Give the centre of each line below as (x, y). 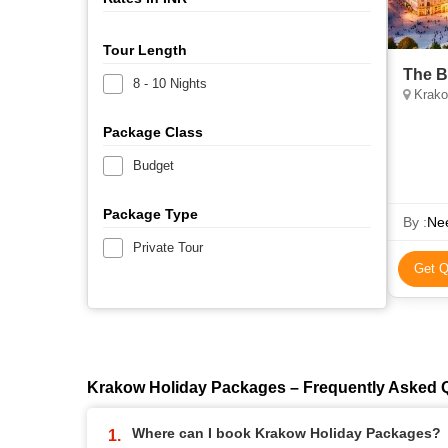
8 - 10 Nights (170, 83)
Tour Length (145, 49)
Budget (153, 165)
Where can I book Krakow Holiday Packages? (286, 433)
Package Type (150, 213)
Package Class (153, 131)
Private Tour (168, 247)
